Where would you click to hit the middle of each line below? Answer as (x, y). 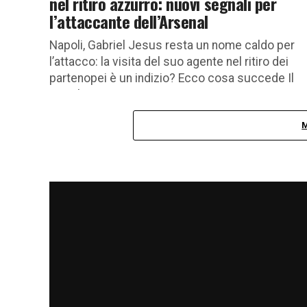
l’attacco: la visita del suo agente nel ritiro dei (169, 61)
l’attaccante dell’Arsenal (129, 21)
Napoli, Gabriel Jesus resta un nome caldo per (172, 45)
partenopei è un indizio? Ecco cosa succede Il (172, 78)
